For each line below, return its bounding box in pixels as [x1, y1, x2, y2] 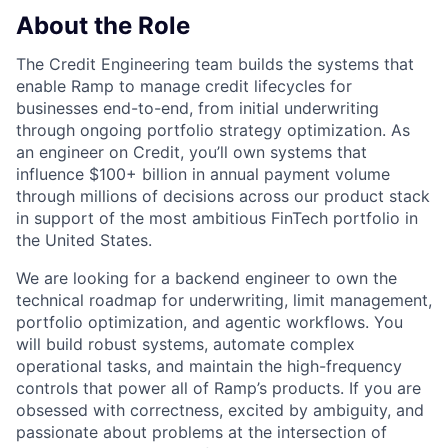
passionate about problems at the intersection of [16, 422, 387, 443]
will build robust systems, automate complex [16, 334, 355, 355]
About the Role [16, 11, 190, 41]
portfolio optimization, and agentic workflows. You [16, 312, 403, 333]
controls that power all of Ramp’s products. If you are [16, 378, 421, 399]
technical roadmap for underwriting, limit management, [16, 290, 432, 311]
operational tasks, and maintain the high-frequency [16, 356, 402, 377]
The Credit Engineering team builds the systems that [16, 54, 414, 75]
